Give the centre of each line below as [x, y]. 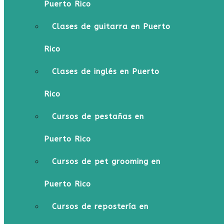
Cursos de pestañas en [98, 116]
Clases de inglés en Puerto [106, 71]
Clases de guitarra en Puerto [111, 26]
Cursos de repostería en [100, 206]
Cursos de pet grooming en [106, 161]
